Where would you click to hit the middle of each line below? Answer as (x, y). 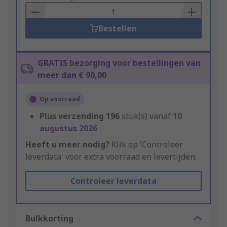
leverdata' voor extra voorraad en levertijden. (111, 157)
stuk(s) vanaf (147, 116)
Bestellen (117, 29)
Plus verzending (72, 116)
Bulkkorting (49, 219)
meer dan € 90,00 (72, 75)
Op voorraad (60, 99)
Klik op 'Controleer (146, 145)
